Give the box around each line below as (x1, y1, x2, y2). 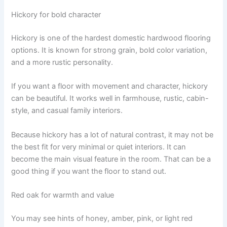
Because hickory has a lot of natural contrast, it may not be (11, 130, 214, 139)
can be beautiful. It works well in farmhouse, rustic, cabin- (11, 94, 209, 103)
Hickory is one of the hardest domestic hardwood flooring (11, 33, 211, 43)
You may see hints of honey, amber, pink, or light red (11, 213, 193, 223)
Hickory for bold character (11, 10, 101, 19)
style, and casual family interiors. (11, 106, 123, 116)
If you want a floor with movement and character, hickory (11, 82, 208, 91)
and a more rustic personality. (11, 57, 113, 67)
